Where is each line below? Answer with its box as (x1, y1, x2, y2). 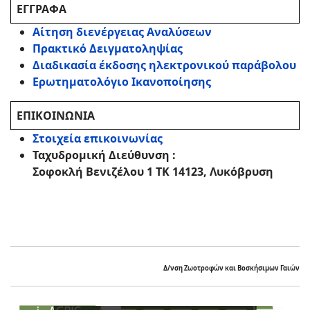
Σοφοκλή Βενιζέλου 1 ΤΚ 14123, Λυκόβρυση (33, 164, 273, 179)
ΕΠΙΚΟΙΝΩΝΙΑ (17, 108, 95, 123)
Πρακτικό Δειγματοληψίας (33, 41, 183, 56)
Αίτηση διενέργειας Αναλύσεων (33, 24, 212, 39)
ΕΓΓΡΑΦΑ (17, 1, 66, 17)
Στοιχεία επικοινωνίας (33, 131, 163, 146)
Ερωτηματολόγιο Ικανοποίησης (33, 74, 211, 89)
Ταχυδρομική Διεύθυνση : (33, 147, 176, 163)
